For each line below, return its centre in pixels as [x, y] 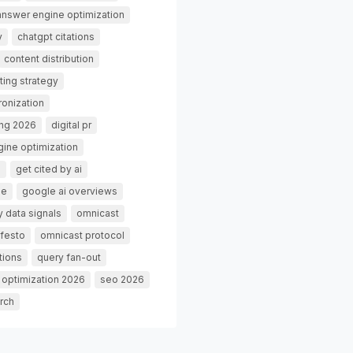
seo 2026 [122, 279]
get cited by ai [49, 169]
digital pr [71, 124]
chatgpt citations [56, 36]
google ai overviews [70, 191]
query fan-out [69, 257]
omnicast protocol [82, 235]
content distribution [49, 58]
